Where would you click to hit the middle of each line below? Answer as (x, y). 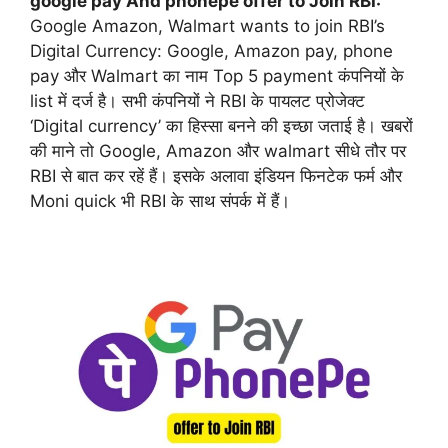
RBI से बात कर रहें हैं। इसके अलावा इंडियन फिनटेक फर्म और (216, 175)
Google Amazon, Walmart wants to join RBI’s (207, 25)
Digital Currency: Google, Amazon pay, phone (211, 50)
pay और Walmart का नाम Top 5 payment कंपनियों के (217, 75)
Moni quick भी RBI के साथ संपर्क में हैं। (160, 200)
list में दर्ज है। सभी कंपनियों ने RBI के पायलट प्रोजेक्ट (197, 100)
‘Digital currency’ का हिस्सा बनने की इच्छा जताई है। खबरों (221, 125)
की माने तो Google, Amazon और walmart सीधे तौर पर (218, 150)
